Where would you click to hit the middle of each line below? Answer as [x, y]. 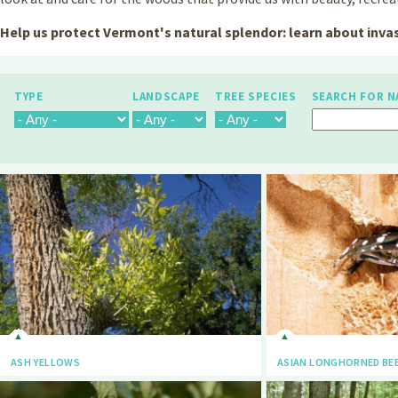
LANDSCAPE [166, 97]
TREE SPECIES [255, 97]
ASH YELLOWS [45, 362]
